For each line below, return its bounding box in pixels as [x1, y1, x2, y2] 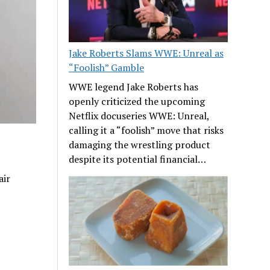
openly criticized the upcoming [69, 95, 206, 108]
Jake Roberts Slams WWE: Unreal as [69, 46, 224, 60]
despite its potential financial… [69, 152, 207, 166]
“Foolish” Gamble [69, 61, 145, 75]
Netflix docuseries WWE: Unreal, [69, 109, 210, 123]
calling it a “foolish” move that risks [69, 124, 224, 137]
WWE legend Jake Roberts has [69, 80, 199, 94]
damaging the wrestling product [69, 138, 211, 152]
